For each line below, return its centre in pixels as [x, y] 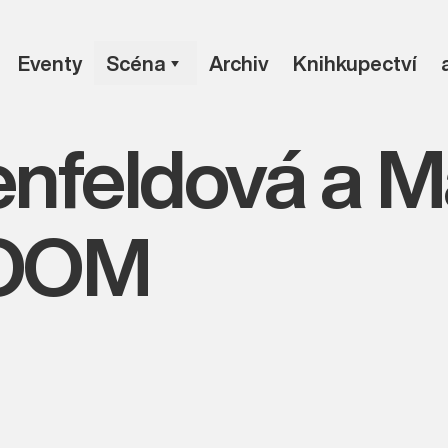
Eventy [50, 63]
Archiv [239, 63]
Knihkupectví [355, 63]
